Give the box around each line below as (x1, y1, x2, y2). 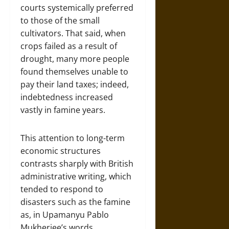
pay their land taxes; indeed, (20, 78, 129, 90)
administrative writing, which (20, 170, 131, 182)
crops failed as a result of (20, 40, 117, 52)
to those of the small (20, 14, 100, 26)
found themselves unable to (20, 65, 128, 77)
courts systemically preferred (20, 2, 133, 13)
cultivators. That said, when (20, 27, 126, 39)
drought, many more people (20, 53, 129, 64)
